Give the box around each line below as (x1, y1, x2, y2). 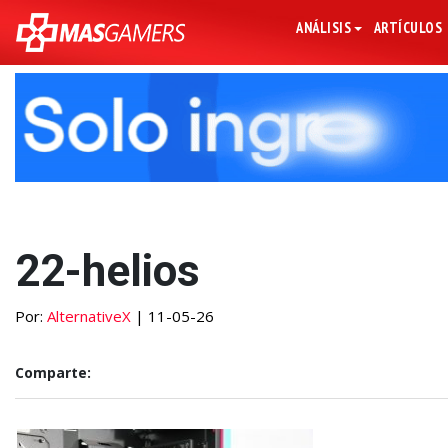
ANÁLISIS (296, 18, 352, 37)
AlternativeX (47, 306, 131, 327)
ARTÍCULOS (373, 18, 443, 37)
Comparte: (15, 363, 91, 383)
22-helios (15, 245, 200, 298)
